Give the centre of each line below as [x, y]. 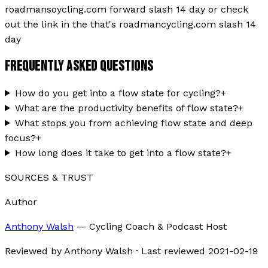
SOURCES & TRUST [49, 177]
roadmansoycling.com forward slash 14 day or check [127, 10]
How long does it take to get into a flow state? [120, 153]
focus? [20, 138]
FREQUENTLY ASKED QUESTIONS [79, 66]
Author [21, 202]
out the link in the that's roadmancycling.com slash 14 [130, 25]
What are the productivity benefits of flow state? [126, 108]
